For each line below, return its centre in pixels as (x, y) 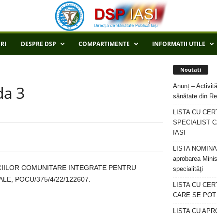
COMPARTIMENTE (104, 44)
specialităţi (188, 169)
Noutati (191, 69)
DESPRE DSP (39, 44)
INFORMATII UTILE (179, 44)
